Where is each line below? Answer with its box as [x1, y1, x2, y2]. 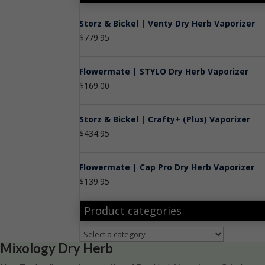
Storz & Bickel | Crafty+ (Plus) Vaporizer [79, 114, 251, 125]
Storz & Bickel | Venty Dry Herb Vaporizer [79, 18, 256, 29]
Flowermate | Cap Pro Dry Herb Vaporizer [79, 161, 255, 173]
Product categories [84, 203, 182, 218]
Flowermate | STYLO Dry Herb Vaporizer [79, 66, 249, 77]
